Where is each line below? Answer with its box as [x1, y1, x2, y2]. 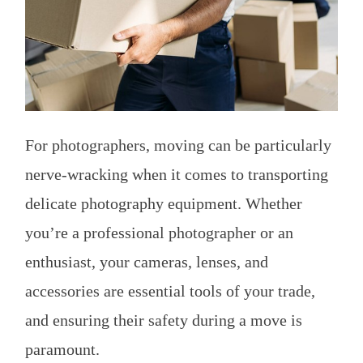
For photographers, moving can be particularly [25, 136, 331, 155]
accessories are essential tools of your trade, [25, 282, 315, 301]
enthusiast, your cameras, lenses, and [25, 253, 268, 271]
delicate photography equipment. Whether [25, 194, 302, 213]
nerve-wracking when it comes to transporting [25, 165, 328, 184]
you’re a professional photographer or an [25, 224, 293, 242]
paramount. [25, 340, 100, 359]
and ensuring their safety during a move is [25, 311, 302, 330]
